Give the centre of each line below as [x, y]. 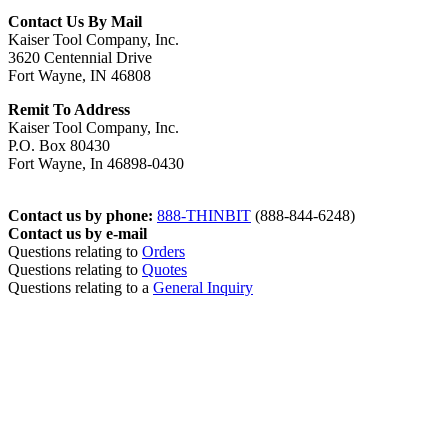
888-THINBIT [204, 216]
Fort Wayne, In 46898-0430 [96, 164]
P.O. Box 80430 [59, 146]
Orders [163, 252]
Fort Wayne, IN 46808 [79, 76]
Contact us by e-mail [77, 234]
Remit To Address [69, 110]
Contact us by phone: [80, 216]
